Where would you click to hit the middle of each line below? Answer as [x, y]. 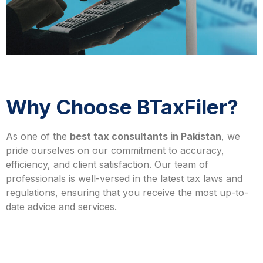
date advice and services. [61, 206]
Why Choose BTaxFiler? [122, 107]
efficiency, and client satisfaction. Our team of [107, 164]
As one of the [38, 136]
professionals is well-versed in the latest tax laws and [124, 178]
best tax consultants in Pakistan [146, 136]
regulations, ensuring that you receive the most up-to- [127, 192]
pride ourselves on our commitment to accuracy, [115, 150]
